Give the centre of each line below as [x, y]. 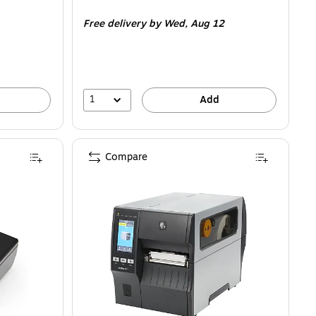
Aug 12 [207, 24]
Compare [126, 157]
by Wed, [170, 24]
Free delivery [115, 24]
